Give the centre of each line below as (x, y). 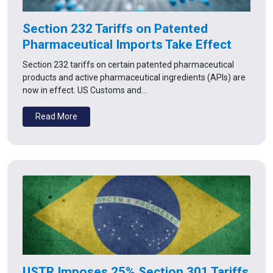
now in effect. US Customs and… (85, 90)
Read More (56, 116)
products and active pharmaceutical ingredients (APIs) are (134, 77)
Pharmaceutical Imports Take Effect (127, 44)
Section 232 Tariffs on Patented (115, 28)
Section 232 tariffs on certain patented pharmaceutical (128, 64)
